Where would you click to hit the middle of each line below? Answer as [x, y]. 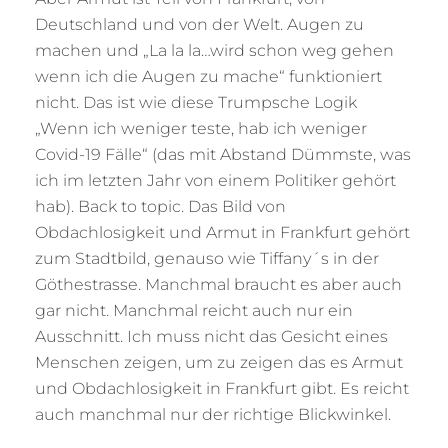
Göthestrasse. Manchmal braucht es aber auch [218, 284]
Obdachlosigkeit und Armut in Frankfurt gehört [222, 232]
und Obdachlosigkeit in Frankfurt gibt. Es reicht [222, 388]
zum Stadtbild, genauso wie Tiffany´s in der [207, 258]
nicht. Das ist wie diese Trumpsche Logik [196, 102]
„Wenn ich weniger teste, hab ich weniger [201, 128]
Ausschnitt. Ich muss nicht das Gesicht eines [211, 336]
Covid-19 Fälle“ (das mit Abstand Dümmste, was [223, 154]
